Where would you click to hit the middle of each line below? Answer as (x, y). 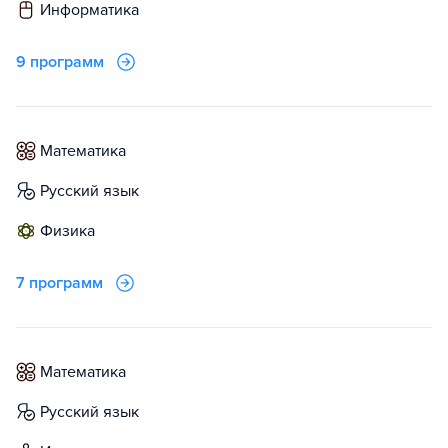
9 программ (60, 61)
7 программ (59, 282)
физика (74, 230)
